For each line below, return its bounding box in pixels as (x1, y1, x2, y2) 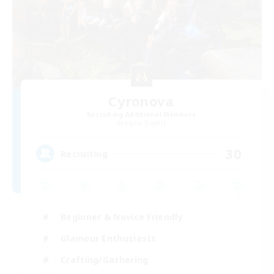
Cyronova (108, 92, 174, 111)
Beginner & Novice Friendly (61, 210, 183, 223)
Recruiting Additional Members (86, 110, 196, 119)
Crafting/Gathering (61, 253, 149, 265)
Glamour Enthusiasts (61, 232, 157, 244)
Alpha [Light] (124, 119, 166, 128)
